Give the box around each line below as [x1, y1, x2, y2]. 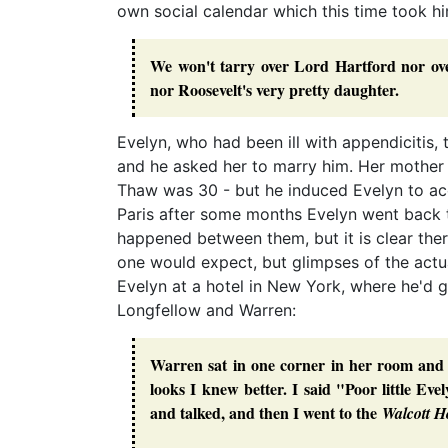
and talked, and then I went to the [150, 401, 382, 425]
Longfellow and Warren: [117, 300, 296, 321]
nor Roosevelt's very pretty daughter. [150, 77, 399, 101]
